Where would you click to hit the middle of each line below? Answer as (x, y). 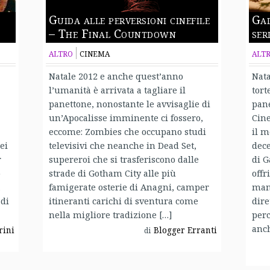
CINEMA (94, 54)
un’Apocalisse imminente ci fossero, (126, 117)
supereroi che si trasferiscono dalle (124, 159)
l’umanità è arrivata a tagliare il (117, 89)
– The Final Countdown (112, 33)
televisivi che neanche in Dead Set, (122, 145)
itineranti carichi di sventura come (123, 200)
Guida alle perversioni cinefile (129, 19)
